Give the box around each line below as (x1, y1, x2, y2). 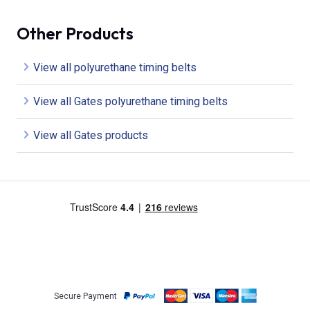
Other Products (17, 23, 134, 44)
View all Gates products (33, 129, 148, 143)
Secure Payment (53, 291, 117, 301)
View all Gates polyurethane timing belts (33, 95, 228, 109)
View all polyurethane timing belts (33, 61, 197, 75)
